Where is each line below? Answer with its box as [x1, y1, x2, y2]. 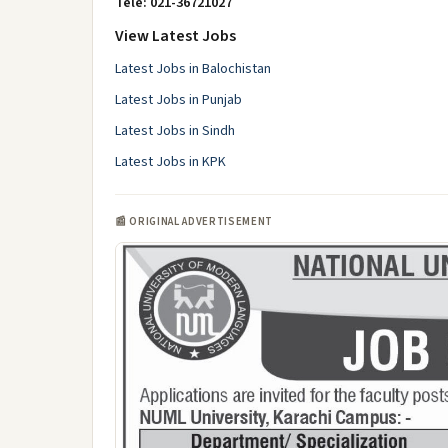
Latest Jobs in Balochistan [115, 59, 271, 79]
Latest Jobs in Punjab [115, 90, 242, 110]
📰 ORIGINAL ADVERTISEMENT [115, 214, 273, 229]
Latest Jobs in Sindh [115, 121, 235, 141]
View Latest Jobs [115, 25, 236, 47]
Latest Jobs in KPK [115, 152, 226, 172]
